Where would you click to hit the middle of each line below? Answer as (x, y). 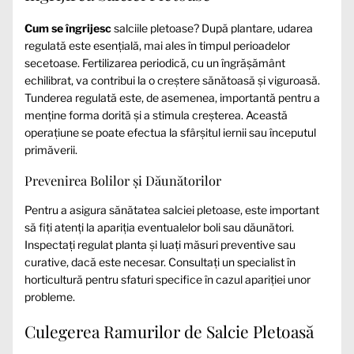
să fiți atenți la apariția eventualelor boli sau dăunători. (159, 228)
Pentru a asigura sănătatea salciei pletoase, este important (172, 210)
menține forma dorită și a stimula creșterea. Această (156, 115)
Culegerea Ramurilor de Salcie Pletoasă (169, 331)
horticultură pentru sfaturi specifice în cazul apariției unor (168, 280)
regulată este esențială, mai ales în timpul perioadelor (157, 45)
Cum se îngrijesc (68, 28)
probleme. (50, 297)
